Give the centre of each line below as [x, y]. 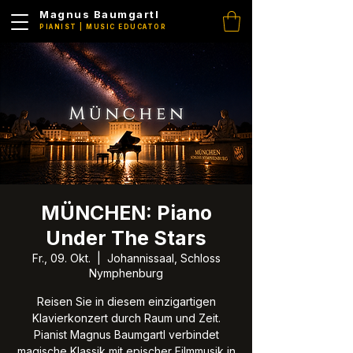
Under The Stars [126, 238]
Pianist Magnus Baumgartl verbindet [126, 335]
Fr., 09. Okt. [61, 258]
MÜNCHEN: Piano [126, 213]
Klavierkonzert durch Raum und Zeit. [126, 318]
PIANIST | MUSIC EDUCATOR [103, 27]
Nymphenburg [126, 273]
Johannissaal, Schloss [163, 258]
